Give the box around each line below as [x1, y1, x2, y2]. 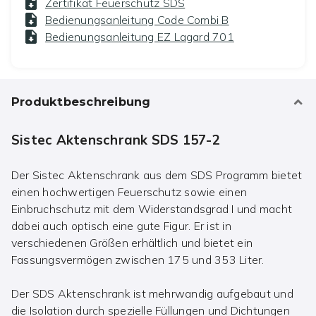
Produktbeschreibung [11, 95, 151, 109]
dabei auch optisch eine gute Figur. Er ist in [11, 219, 231, 233]
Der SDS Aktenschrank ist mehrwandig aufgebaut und [11, 286, 293, 301]
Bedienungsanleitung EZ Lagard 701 [45, 30, 234, 44]
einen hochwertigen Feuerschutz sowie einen [11, 185, 248, 200]
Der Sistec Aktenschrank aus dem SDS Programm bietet [11, 168, 303, 183]
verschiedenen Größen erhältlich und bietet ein [11, 236, 253, 250]
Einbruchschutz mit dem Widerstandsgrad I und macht [11, 202, 292, 217]
